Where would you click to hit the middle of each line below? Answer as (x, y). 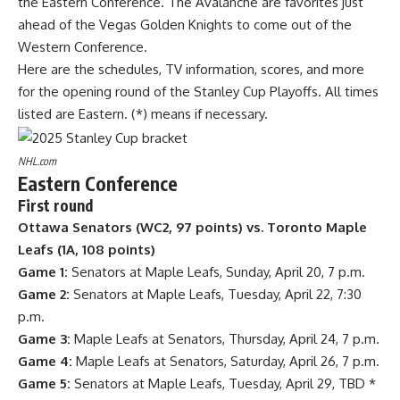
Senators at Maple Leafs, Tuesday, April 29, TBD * (223, 383)
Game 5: (44, 383)
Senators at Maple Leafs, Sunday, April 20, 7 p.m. (217, 271)
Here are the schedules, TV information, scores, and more (191, 70)
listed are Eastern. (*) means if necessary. (143, 114)
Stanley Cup (230, 92)
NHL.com (37, 161)
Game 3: (44, 338)
